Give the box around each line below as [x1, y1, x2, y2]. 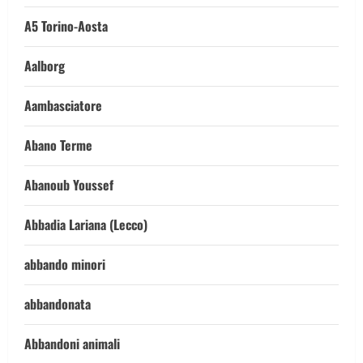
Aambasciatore [24, 96, 102, 115]
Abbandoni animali [24, 334, 120, 353]
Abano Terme [24, 135, 92, 155]
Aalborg [24, 56, 65, 75]
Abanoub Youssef [24, 175, 113, 194]
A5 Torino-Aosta [24, 16, 108, 36]
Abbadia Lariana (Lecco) [24, 215, 147, 234]
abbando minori [24, 254, 105, 274]
